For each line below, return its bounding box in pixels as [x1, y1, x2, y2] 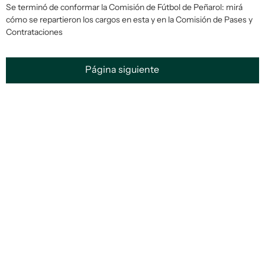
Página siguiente [85, 63, 161, 76]
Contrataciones [6, 27, 63, 37]
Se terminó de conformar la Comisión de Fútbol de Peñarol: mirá [6, 2, 243, 12]
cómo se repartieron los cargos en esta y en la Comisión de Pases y [6, 14, 253, 25]
